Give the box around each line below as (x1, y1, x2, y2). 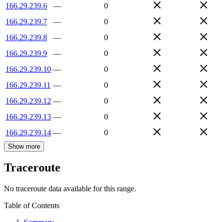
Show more (8, 142, 40, 150)
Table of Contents (4, 201, 59, 210)
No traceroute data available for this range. (4, 184, 136, 193)
